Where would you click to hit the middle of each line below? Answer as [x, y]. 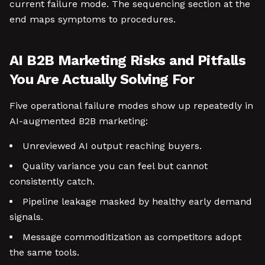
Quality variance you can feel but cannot [115, 166]
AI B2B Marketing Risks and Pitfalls [127, 60]
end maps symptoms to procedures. [93, 19]
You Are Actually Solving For [102, 79]
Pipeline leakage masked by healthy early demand [137, 201]
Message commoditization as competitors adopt [132, 237]
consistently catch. [52, 181]
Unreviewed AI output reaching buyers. [112, 146]
